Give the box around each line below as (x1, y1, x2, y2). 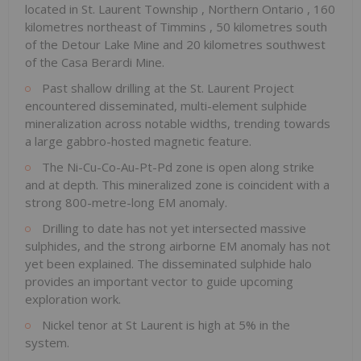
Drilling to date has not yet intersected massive (39, 219, 306, 236)
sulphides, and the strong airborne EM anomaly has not (25, 237, 330, 254)
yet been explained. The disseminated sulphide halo (25, 255, 312, 272)
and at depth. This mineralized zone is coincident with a (25, 176, 330, 193)
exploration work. (25, 290, 121, 307)
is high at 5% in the (186, 316, 290, 333)
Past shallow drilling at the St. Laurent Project (39, 79, 294, 96)
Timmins (160, 18, 210, 35)
